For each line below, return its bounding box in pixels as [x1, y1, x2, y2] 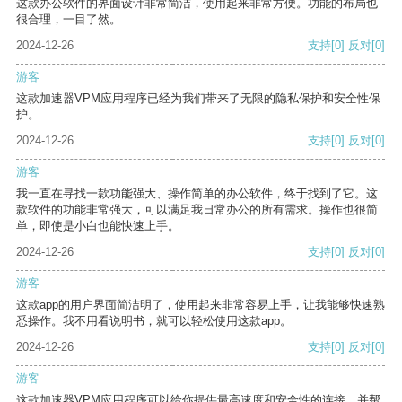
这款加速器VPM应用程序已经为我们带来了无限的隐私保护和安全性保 [16, 92, 380, 106]
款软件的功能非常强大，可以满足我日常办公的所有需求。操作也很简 [16, 203, 378, 217]
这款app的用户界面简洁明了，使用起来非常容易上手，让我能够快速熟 [16, 298, 385, 312]
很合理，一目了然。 [16, 13, 121, 27]
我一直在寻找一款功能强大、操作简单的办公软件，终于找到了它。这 [16, 187, 378, 201]
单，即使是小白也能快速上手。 [16, 219, 179, 233]
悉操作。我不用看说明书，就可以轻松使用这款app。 [16, 314, 292, 328]
